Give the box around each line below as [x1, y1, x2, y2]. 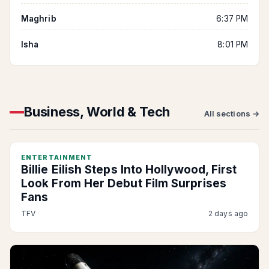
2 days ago [208, 209, 248, 218]
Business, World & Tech [24, 104, 171, 119]
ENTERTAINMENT [21, 153, 93, 162]
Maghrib [21, 14, 56, 23]
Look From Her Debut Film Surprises [21, 177, 226, 190]
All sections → [204, 109, 259, 118]
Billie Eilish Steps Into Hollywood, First [21, 163, 237, 177]
